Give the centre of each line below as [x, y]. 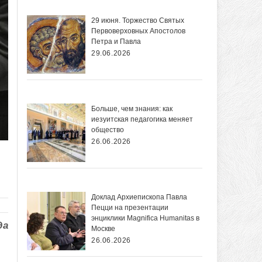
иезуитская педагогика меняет [142, 120]
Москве [103, 229]
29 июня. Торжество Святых [138, 21]
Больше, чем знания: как [132, 109]
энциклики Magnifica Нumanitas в [145, 218]
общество [108, 130]
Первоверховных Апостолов [138, 31]
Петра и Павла [116, 42]
